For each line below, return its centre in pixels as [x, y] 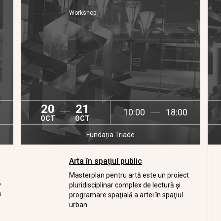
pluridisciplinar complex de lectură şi [125, 185]
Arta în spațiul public [106, 161]
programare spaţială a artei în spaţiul [126, 195]
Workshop [83, 13]
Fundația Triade [110, 135]
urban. [79, 205]
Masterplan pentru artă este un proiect [129, 175]
